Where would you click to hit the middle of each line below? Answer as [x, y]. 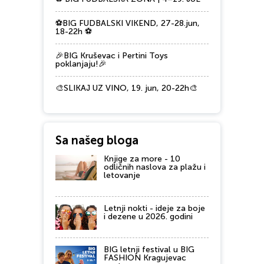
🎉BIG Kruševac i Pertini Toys [112, 56]
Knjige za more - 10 [142, 159]
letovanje [122, 176]
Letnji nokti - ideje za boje [154, 209]
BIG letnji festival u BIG [149, 250]
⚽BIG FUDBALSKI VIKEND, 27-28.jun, [128, 24]
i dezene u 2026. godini [148, 217]
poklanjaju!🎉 [81, 64]
